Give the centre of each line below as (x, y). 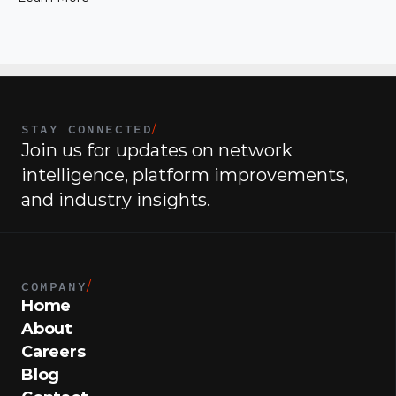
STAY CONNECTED (87, 128)
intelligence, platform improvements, (185, 175)
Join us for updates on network (157, 150)
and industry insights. (116, 200)
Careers (53, 352)
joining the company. (84, 17)
